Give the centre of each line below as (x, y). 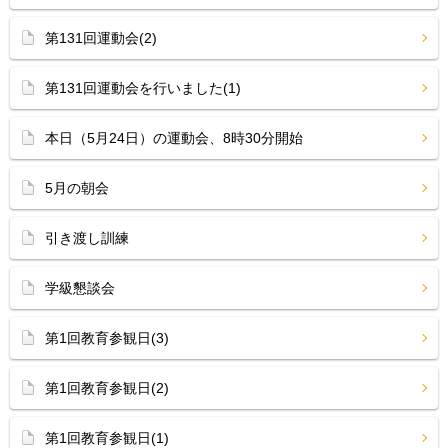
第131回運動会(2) (101, 38)
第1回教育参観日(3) (107, 338)
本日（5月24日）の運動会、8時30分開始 (174, 138)
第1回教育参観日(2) (107, 388)
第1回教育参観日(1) (107, 438)
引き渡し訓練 (87, 238)
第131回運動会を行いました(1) (143, 88)
